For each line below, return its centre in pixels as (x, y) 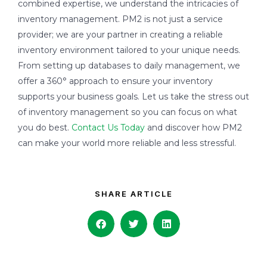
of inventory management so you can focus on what (128, 112)
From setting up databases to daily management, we (129, 65)
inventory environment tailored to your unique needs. (129, 50)
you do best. (45, 127)
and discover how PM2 (193, 127)
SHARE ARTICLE (133, 193)
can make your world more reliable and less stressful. (127, 143)
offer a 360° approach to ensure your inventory (115, 81)
